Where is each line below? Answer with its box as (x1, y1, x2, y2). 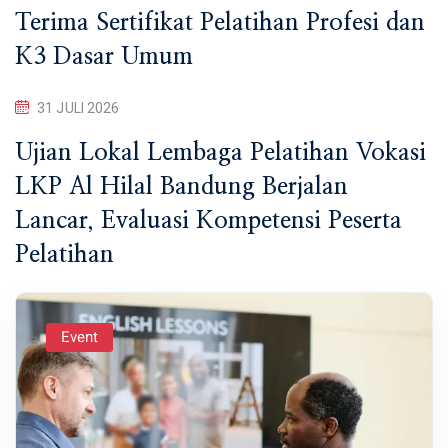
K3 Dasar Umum (15, 44, 193, 69)
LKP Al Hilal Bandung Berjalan (15, 174, 348, 199)
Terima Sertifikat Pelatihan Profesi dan (15, 10, 425, 35)
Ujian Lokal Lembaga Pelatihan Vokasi (15, 140, 426, 165)
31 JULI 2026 (37, 99, 120, 116)
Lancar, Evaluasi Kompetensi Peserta (15, 208, 402, 233)
